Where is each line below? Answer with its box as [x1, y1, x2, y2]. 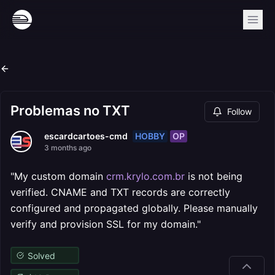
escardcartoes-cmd [44, 131, 128, 141]
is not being [185, 170, 242, 182]
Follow [227, 106, 252, 117]
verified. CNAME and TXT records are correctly [10, 186, 230, 198]
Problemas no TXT [10, 103, 130, 118]
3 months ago [44, 143, 91, 152]
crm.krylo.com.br [106, 170, 185, 182]
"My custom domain [10, 170, 106, 182]
